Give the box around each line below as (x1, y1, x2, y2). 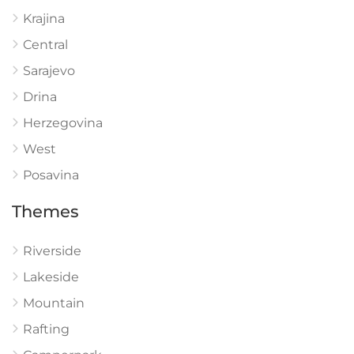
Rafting (23, 322, 70, 337)
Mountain (23, 296, 85, 311)
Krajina (23, 11, 65, 26)
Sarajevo (23, 63, 75, 78)
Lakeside (23, 269, 79, 284)
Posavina (23, 168, 79, 183)
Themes (12, 201, 79, 221)
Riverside (23, 243, 81, 258)
